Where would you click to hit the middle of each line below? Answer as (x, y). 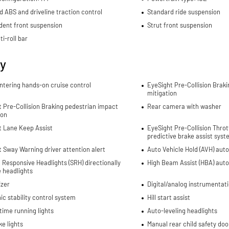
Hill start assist (168, 197)
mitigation (162, 93)
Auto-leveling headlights (182, 210)
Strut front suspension (179, 25)
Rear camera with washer (184, 106)
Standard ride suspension (184, 12)
